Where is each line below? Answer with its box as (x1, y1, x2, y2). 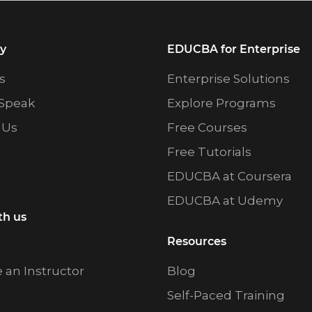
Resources (166, 235, 226, 249)
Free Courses (166, 120, 247, 135)
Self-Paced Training (166, 288, 285, 303)
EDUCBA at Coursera (166, 169, 292, 184)
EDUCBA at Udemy (166, 194, 283, 208)
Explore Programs (166, 96, 276, 111)
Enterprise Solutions (166, 72, 290, 86)
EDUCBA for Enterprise (166, 42, 300, 56)
